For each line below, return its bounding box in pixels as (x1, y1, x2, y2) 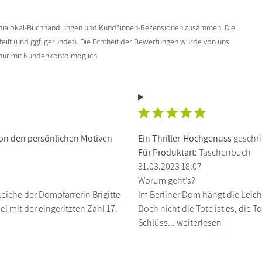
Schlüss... (138, 216, 177, 229)
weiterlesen (177, 216, 222, 229)
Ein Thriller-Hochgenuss (138, 132, 232, 144)
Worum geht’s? (138, 174, 195, 187)
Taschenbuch (197, 146, 251, 158)
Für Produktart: (138, 146, 197, 158)
